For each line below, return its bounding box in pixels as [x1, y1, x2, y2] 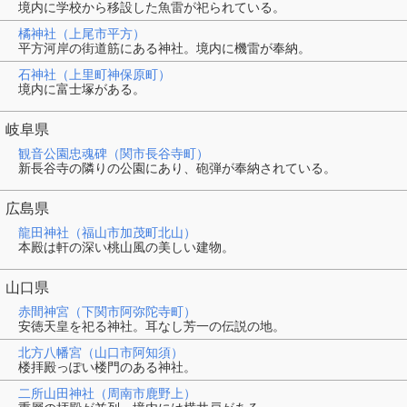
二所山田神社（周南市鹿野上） [18, 385, 196, 401]
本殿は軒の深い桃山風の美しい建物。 [18, 239, 234, 254]
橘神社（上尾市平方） [18, 25, 145, 41]
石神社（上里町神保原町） [18, 66, 171, 82]
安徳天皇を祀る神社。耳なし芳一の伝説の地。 [18, 318, 285, 333]
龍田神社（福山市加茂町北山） [18, 224, 196, 240]
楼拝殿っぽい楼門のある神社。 [18, 359, 196, 374]
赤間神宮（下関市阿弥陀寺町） [18, 303, 196, 319]
